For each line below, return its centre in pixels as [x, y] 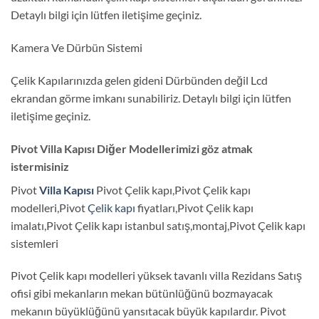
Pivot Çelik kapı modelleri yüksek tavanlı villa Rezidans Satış [156, 276]
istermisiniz [40, 166]
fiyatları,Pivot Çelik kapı [194, 207]
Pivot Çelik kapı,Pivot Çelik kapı [172, 189]
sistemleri [35, 243]
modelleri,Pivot [49, 207]
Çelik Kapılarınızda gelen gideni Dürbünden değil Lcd [139, 80]
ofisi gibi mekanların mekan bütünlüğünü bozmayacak [142, 293]
